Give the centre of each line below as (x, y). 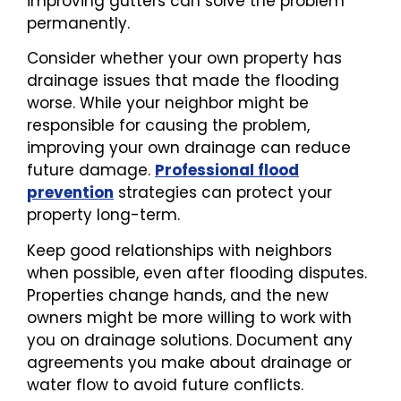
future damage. (91, 171)
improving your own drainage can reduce (189, 148)
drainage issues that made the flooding (183, 81)
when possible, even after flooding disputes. (197, 273)
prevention (70, 193)
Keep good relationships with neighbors (179, 250)
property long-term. (103, 215)
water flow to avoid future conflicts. (165, 384)
